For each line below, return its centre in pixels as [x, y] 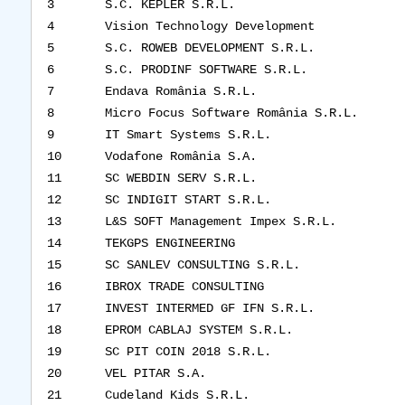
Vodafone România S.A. [180, 156]
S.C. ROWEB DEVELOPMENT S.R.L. [209, 48]
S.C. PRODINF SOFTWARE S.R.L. [206, 70]
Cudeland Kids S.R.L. [177, 395]
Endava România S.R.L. [180, 91]
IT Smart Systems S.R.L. [188, 135]
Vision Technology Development [209, 26]
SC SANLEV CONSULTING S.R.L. [202, 265]
